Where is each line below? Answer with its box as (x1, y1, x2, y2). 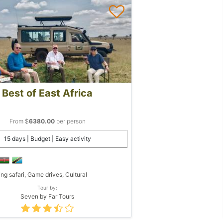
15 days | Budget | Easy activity (3, 134, 91, 142)
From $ (9, 117, 29, 125)
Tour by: (37, 184, 57, 191)
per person (54, 117, 86, 125)
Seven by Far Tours (20, 192, 74, 200)
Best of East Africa (2, 87, 93, 99)
